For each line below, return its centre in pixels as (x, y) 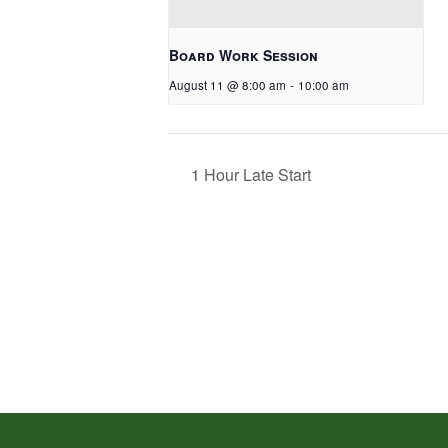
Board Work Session (243, 55)
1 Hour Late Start (249, 174)
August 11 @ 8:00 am (227, 85)
